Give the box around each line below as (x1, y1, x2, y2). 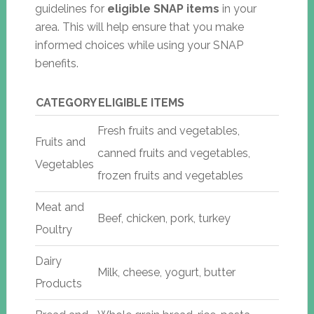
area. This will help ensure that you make (34, 20, 244, 34)
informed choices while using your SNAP (34, 38, 243, 52)
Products (34, 276, 82, 290)
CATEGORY (35, 95, 97, 109)
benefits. (34, 56, 78, 70)
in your (219, 1, 257, 15)
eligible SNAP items (107, 1, 219, 15)
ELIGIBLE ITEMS (97, 95, 184, 109)
